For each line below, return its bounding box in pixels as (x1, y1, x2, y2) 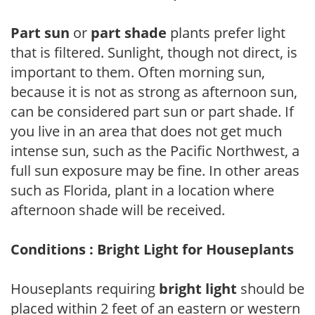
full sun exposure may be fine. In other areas (11, 160, 300, 180)
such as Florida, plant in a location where (11, 180, 274, 200)
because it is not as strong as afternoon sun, (11, 82, 297, 101)
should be (237, 278, 304, 298)
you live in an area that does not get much (11, 121, 282, 141)
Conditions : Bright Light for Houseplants (11, 239, 294, 259)
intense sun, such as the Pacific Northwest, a (11, 141, 300, 160)
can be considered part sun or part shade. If (11, 101, 294, 121)
